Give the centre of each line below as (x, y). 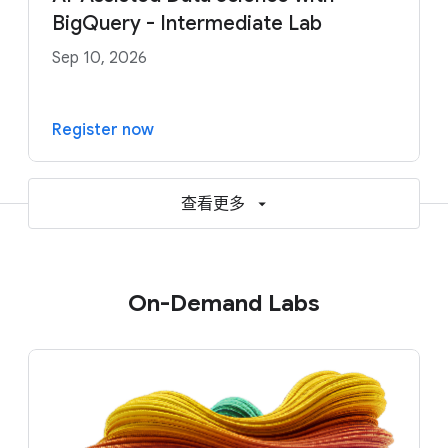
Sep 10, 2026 (99, 57)
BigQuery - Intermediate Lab (187, 23)
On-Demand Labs (224, 302)
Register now (103, 129)
